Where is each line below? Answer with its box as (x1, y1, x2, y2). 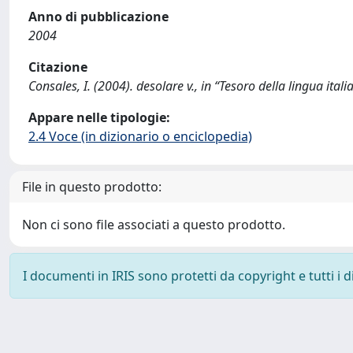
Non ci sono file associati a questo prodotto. (22, 216, 285, 233)
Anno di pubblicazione (28, 8, 169, 25)
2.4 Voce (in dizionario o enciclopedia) (28, 128, 252, 145)
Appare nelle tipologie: (28, 109, 170, 126)
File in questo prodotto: (22, 178, 162, 195)
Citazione (28, 58, 87, 76)
